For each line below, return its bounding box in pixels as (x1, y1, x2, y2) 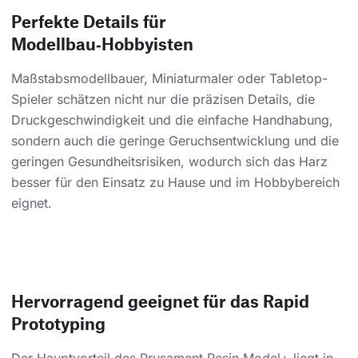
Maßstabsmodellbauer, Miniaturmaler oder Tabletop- (11, 70, 328, 87)
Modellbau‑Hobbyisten (11, 34, 193, 54)
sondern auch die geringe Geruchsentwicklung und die (11, 133, 339, 149)
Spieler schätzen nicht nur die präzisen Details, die (11, 91, 315, 108)
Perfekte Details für (11, 11, 166, 32)
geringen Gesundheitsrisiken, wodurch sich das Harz (11, 153, 328, 170)
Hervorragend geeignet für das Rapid (11, 291, 309, 312)
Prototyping (11, 313, 105, 334)
